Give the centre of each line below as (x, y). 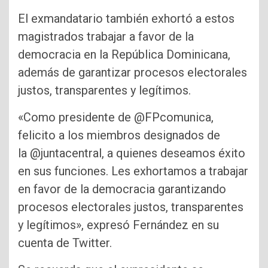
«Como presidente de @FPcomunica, (116, 117)
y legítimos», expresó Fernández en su (118, 225)
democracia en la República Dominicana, (124, 54)
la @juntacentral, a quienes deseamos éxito (132, 153)
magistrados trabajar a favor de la (106, 36)
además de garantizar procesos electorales (133, 72)
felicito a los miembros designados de (119, 135)
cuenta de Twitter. (66, 243)
